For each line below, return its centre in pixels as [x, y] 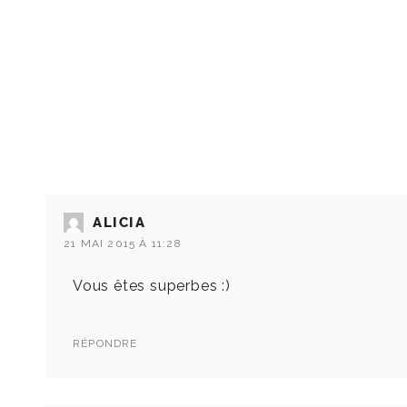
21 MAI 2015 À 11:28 [123, 244]
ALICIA [119, 223]
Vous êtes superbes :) [152, 286]
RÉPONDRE [105, 344]
